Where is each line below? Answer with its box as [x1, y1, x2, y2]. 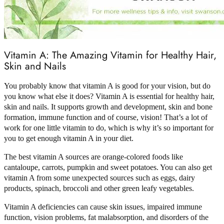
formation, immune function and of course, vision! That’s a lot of [4, 112, 207, 121]
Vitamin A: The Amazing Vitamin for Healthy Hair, [4, 47, 216, 62]
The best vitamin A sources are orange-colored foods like [4, 152, 183, 161]
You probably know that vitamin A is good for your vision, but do [4, 81, 210, 90]
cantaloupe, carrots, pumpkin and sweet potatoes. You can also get [4, 162, 212, 171]
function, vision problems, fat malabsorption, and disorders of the [4, 212, 208, 221]
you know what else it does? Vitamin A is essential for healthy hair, [4, 91, 214, 100]
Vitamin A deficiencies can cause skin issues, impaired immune [4, 202, 202, 211]
